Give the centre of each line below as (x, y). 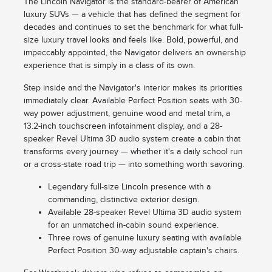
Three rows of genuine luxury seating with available (144, 238)
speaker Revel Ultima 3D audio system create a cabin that (132, 139)
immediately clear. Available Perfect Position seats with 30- (133, 101)
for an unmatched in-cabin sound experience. (133, 225)
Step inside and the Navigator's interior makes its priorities (133, 88)
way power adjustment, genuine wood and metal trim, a (127, 114)
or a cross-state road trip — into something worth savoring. (134, 165)
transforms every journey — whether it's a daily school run (133, 152)
